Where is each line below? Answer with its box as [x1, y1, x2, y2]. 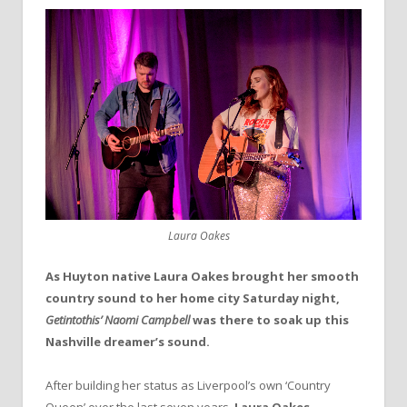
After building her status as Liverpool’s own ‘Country [45, 377, 331, 394]
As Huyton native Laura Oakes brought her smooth [45, 268, 359, 284]
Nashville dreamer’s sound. [45, 333, 210, 350]
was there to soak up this [190, 312, 349, 328]
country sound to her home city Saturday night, [45, 290, 340, 306]
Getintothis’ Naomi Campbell [45, 312, 190, 328]
